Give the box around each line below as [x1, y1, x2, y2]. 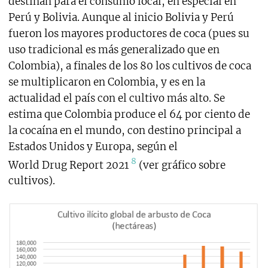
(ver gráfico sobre [136, 158, 226, 172]
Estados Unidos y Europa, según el [8, 139, 178, 153]
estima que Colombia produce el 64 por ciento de [8, 107, 250, 121]
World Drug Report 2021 [8, 158, 131, 172]
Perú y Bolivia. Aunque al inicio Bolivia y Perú [8, 10, 234, 24]
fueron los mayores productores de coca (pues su [8, 26, 249, 40]
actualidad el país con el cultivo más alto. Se [8, 91, 225, 105]
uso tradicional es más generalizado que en [8, 42, 220, 56]
